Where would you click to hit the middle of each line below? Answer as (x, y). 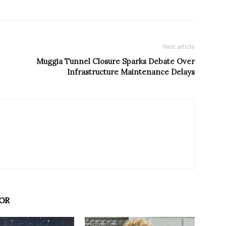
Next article (179, 47)
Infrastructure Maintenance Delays (131, 72)
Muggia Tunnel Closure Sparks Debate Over (116, 62)
